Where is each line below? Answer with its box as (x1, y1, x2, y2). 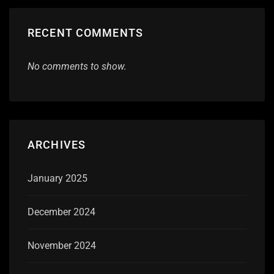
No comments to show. (28, 60, 127, 72)
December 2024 (28, 206, 95, 218)
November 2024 (28, 239, 96, 251)
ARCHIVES (28, 138, 86, 151)
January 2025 (28, 172, 87, 184)
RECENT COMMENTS (28, 26, 144, 40)
